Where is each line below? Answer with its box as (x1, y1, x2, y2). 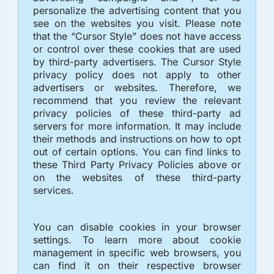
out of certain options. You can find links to (32, 145, 242, 158)
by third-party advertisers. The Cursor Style (32, 55, 242, 68)
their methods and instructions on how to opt (32, 132, 242, 145)
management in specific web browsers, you (32, 246, 242, 259)
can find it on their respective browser (32, 259, 242, 272)
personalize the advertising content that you (32, 4, 242, 17)
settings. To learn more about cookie (32, 233, 242, 246)
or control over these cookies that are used (32, 42, 242, 55)
